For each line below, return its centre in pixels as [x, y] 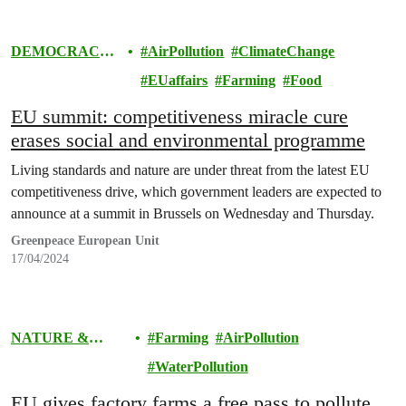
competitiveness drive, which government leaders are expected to [196, 192]
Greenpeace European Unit [85, 241]
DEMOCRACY [61, 51]
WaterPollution [201, 367]
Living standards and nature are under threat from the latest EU [190, 170]
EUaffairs [178, 80]
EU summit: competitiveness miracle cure [179, 116]
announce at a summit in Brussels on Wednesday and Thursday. [193, 213]
